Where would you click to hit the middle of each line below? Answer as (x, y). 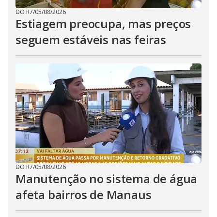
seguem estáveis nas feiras (91, 39)
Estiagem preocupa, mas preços (103, 23)
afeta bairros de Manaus (84, 194)
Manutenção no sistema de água (107, 178)
